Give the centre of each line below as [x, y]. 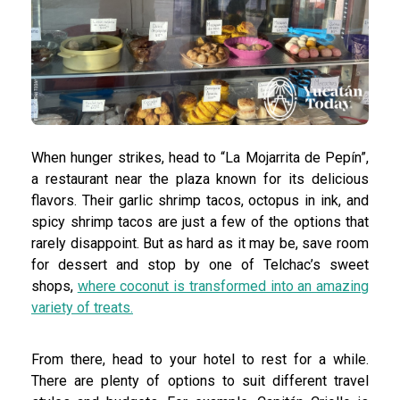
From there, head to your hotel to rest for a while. [200, 359]
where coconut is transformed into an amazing [223, 286]
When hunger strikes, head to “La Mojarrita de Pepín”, [200, 157]
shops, [54, 286]
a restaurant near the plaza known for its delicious [200, 179]
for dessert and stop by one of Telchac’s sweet [200, 264]
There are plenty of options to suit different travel [200, 380]
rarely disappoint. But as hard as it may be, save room [200, 243]
